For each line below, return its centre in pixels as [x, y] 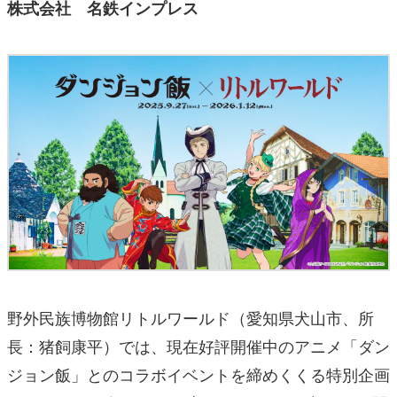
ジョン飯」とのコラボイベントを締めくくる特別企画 [198, 374]
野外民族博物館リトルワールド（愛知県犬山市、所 [191, 317]
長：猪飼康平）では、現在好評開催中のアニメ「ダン [198, 345]
